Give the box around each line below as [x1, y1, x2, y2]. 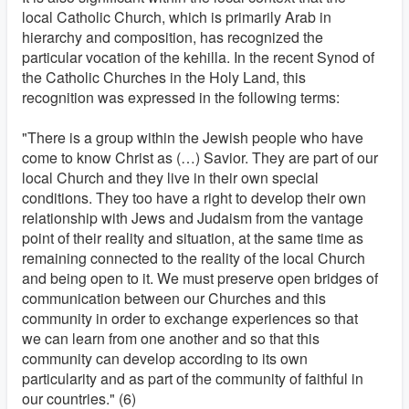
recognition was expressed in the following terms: [22, 87, 340, 108]
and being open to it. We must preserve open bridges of [22, 267, 378, 288]
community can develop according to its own [22, 348, 308, 369]
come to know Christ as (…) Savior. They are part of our [22, 147, 378, 168]
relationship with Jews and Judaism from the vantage [22, 207, 363, 228]
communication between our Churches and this [22, 288, 326, 309]
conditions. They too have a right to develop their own [22, 187, 366, 208]
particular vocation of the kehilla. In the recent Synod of [22, 47, 374, 68]
